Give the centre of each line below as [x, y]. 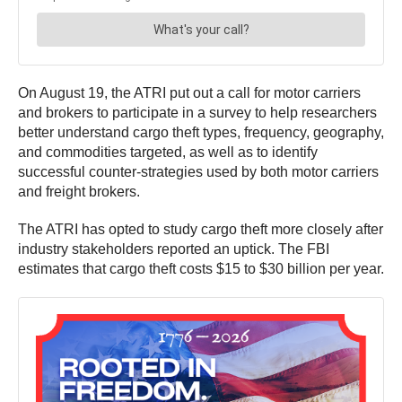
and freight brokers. [79, 192]
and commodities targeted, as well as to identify [168, 153]
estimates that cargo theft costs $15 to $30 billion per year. [201, 269]
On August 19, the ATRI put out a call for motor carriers [189, 93]
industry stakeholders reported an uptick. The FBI [174, 249]
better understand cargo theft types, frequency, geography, [201, 133]
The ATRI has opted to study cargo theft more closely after [201, 230]
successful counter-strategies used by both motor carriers [198, 172]
